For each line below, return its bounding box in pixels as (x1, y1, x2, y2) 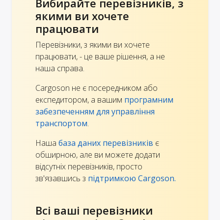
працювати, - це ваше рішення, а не (35, 51, 165, 62)
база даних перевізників (58, 137, 153, 148)
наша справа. (35, 62, 84, 74)
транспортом (35, 117, 87, 129)
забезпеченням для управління (35, 106, 155, 117)
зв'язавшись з (35, 172, 88, 184)
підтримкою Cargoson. (88, 172, 176, 184)
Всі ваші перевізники (35, 202, 153, 218)
